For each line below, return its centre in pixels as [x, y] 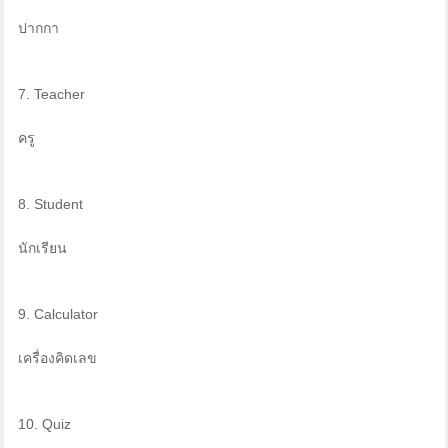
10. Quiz [44, 424]
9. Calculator [57, 314]
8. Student [50, 204]
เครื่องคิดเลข [57, 358]
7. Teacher [51, 94]
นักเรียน [42, 248]
